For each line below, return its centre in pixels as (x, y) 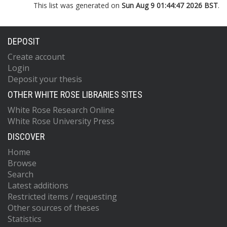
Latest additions (38, 185)
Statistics (25, 219)
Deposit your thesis (45, 79)
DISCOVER (26, 137)
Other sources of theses (53, 208)
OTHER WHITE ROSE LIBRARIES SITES (75, 94)
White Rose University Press (61, 121)
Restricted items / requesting (62, 197)
